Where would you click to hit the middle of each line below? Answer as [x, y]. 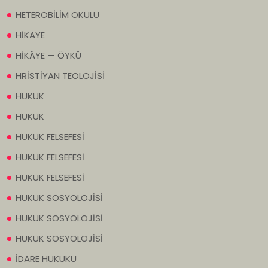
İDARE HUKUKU [46, 259]
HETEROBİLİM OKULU [57, 15]
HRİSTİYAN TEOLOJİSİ [60, 76]
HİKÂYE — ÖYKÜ [48, 56]
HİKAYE [30, 35]
